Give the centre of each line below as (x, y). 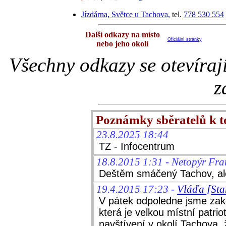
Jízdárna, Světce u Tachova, (126, 14)
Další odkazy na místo (122, 35)
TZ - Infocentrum (137, 146)
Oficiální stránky (184, 39)
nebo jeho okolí (122, 44)
